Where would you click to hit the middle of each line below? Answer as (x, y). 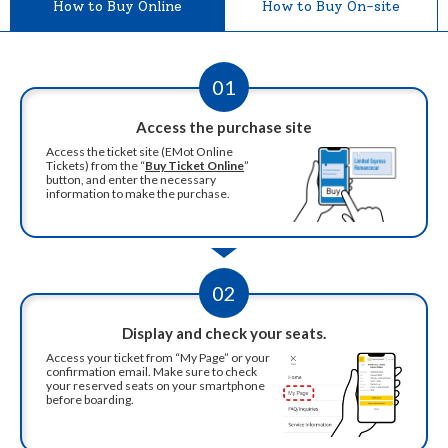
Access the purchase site (224, 127)
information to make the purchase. (138, 194)
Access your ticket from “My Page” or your (158, 357)
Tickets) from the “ (95, 166)
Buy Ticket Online (194, 166)
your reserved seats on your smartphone (155, 385)
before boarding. (90, 399)
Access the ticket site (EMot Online (139, 152)
